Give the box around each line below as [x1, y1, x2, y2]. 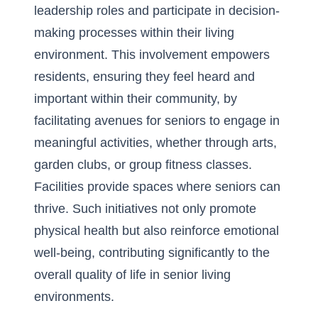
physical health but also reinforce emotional [34, 224, 279, 238]
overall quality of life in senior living [34, 268, 231, 282]
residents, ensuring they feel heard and [34, 70, 255, 84]
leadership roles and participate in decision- [34, 4, 280, 18]
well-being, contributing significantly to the [34, 246, 270, 260]
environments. [34, 290, 114, 304]
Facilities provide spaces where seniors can [34, 180, 280, 194]
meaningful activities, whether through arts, [34, 136, 277, 150]
